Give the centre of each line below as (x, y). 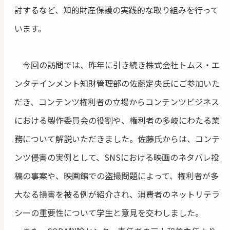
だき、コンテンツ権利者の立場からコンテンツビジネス (117, 102)
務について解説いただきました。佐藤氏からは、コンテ (117, 139)
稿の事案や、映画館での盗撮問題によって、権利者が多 (117, 176)
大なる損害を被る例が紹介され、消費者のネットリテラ (117, 194)
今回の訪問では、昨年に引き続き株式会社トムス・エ (117, 65)
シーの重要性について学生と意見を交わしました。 (109, 213)
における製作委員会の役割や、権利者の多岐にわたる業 (117, 120)
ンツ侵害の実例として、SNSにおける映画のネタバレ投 (117, 157)
